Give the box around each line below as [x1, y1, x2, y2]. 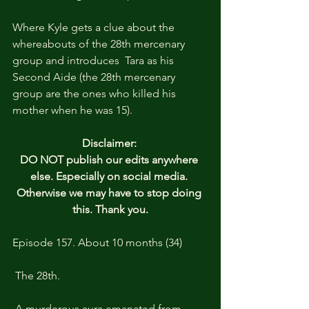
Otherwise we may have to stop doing [17, 186, 204, 199]
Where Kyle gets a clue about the [12, 20, 177, 34]
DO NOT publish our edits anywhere [20, 152, 201, 166]
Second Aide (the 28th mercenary [12, 70, 178, 83]
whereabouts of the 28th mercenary [12, 37, 188, 50]
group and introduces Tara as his [12, 53, 177, 67]
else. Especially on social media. [30, 169, 190, 183]
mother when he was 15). [12, 103, 132, 117]
